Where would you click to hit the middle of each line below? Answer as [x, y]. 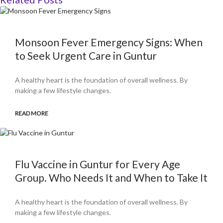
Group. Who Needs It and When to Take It [111, 178]
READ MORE [32, 113]
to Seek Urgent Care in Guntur [86, 56]
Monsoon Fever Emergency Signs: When [109, 42]
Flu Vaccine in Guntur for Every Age [98, 164]
